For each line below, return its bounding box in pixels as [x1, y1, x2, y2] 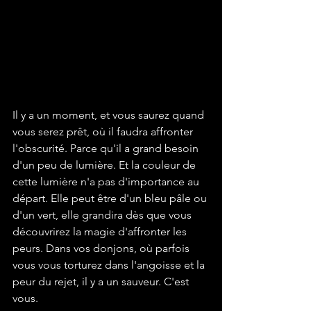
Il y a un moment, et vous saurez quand [12, 108, 207, 122]
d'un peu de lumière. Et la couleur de [12, 158, 199, 172]
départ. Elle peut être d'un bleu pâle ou [12, 192, 210, 205]
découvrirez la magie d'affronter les [12, 225, 190, 239]
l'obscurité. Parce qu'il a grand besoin [12, 142, 201, 155]
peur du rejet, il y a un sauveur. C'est [12, 275, 192, 289]
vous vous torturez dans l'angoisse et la [12, 258, 208, 272]
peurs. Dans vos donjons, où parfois [12, 242, 192, 255]
